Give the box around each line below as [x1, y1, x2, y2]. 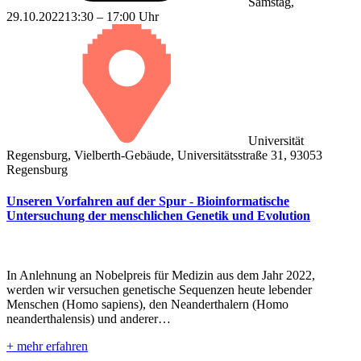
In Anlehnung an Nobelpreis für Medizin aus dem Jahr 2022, [6, 268, 315, 282]
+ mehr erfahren [6, 338, 88, 353]
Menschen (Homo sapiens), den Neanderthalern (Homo [6, 297, 288, 311]
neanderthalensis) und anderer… [6, 311, 171, 326]
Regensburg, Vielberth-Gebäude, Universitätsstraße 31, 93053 [6, 148, 322, 163]
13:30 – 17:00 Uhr [64, 10, 159, 24]
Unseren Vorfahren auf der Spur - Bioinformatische [6, 194, 289, 209]
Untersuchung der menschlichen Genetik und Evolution [6, 209, 310, 223]
